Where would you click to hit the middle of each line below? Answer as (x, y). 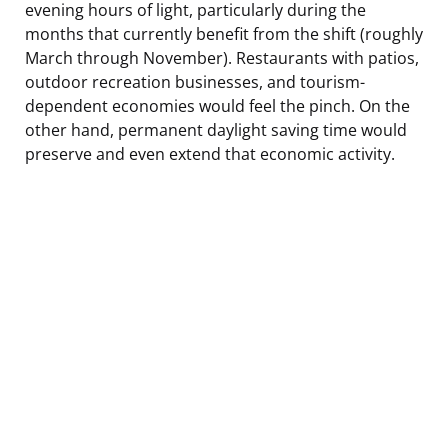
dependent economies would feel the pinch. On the (217, 105)
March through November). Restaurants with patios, (222, 57)
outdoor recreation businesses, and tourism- (195, 81)
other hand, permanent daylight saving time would (216, 129)
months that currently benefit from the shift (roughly (224, 33)
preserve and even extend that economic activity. (210, 153)
